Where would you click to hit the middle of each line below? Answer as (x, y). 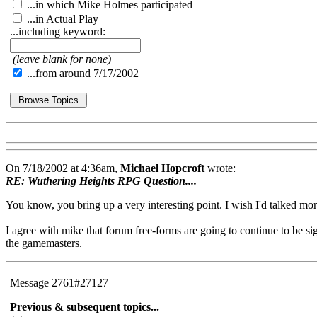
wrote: (220, 168)
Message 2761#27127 (59, 283)
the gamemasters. (44, 243)
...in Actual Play (61, 19)
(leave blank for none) (62, 59)
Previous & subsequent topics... (85, 307)
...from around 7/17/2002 (81, 74)
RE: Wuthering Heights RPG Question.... (101, 181)
